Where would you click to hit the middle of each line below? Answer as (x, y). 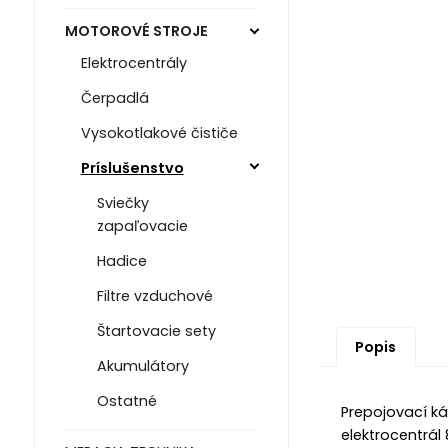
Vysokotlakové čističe (159, 133)
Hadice (121, 261)
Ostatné (126, 401)
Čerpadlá (114, 98)
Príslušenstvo (132, 168)
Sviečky (122, 203)
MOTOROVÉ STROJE (136, 30)
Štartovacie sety (156, 331)
